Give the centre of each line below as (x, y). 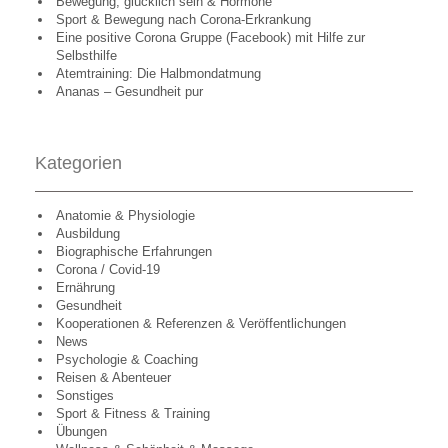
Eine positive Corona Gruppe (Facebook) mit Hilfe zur (210, 37)
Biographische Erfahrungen (134, 251)
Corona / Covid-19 (108, 269)
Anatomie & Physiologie (125, 215)
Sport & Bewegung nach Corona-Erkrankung (183, 19)
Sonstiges (85, 395)
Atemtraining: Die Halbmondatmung (158, 73)
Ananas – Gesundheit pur (129, 91)
